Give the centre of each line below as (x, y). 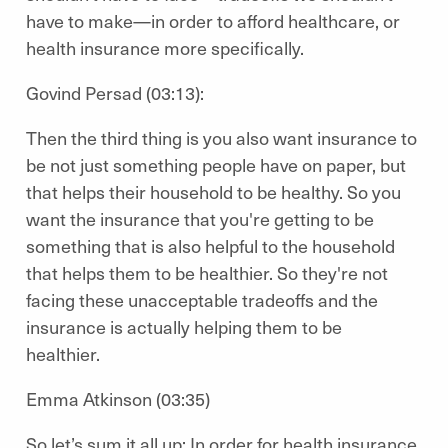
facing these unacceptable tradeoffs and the (202, 299)
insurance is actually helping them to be (184, 326)
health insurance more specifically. (169, 47)
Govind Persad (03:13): (117, 92)
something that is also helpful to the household (210, 245)
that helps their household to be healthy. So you (213, 191)
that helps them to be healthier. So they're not (207, 272)
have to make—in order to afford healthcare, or (213, 20)
